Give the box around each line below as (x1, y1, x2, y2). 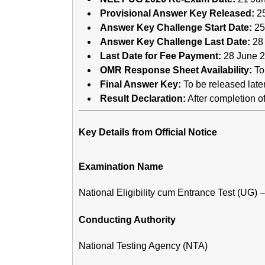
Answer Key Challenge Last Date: (100, 36, 250, 47)
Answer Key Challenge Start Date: (100, 22, 252, 33)
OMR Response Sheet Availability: (100, 64, 252, 75)
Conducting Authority (79, 215, 176, 225)
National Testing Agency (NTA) (79, 241, 208, 251)
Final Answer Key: (100, 79, 181, 89)
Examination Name (79, 161, 163, 172)
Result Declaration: (100, 93, 186, 104)
